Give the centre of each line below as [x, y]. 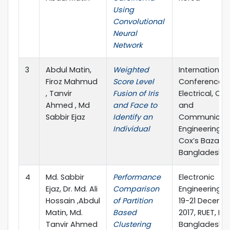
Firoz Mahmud [72, 82]
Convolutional [139, 22]
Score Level [133, 82]
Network [128, 45]
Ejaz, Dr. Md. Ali [72, 189]
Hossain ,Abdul [73, 201]
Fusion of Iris [136, 94]
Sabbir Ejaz [65, 117]
